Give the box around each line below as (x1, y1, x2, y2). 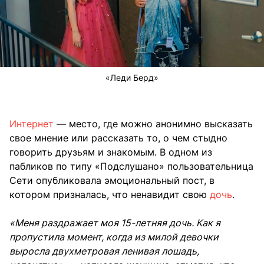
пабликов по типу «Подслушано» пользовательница (9, 160, 253, 173)
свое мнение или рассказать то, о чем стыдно (9, 132, 227, 144)
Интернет (9, 118, 54, 130)
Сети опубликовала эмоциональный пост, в (9, 174, 214, 187)
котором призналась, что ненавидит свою (9, 189, 210, 201)
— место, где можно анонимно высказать (54, 118, 253, 130)
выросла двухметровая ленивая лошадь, (9, 245, 199, 258)
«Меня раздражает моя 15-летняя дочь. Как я (9, 217, 220, 229)
